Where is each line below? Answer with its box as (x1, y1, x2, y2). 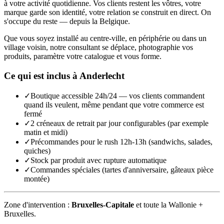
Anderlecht (79, 70, 124, 81)
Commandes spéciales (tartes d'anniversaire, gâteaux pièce (30, 165, 213, 174)
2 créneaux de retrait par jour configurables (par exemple (30, 118, 208, 127)
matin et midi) (24, 127, 67, 136)
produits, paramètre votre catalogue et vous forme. (4, 52, 161, 61)
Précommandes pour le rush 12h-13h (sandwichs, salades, (30, 137, 212, 146)
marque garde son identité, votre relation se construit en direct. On (4, 8, 211, 17)
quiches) (24, 146, 50, 155)
